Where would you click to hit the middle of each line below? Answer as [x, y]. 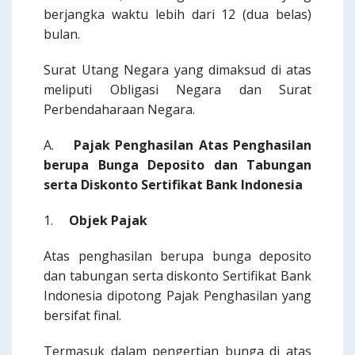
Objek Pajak [108, 220]
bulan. [62, 34]
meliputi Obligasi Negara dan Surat [177, 90]
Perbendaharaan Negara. [119, 109]
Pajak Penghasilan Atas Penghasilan [193, 145]
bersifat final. [82, 315]
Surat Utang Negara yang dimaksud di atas [177, 70]
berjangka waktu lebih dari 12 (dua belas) [177, 14]
